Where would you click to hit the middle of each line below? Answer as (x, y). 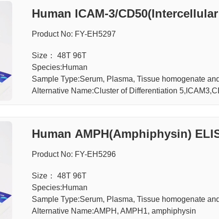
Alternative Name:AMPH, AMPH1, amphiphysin (114, 211)
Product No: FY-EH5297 (74, 34)
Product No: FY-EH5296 (74, 154)
